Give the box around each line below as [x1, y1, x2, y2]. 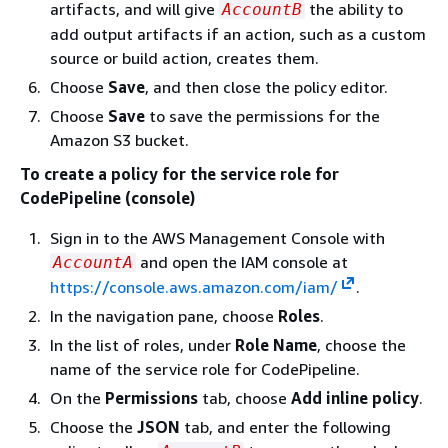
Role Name [235, 335, 317, 355]
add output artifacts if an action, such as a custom [50, 24, 426, 44]
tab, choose [198, 388, 291, 408]
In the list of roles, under [50, 335, 235, 355]
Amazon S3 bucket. [50, 130, 189, 150]
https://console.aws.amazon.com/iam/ [50, 277, 338, 297]
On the [50, 388, 105, 408]
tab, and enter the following [180, 417, 391, 437]
